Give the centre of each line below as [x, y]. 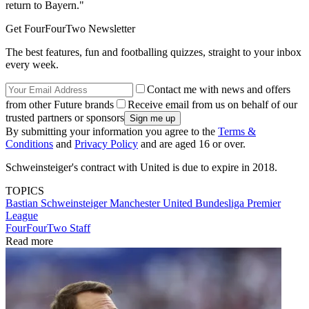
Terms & [237, 131]
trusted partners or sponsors [65, 117]
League [22, 215]
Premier [264, 203]
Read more [29, 241]
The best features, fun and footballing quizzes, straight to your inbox [153, 52]
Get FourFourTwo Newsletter [70, 28]
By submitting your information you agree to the [112, 131]
